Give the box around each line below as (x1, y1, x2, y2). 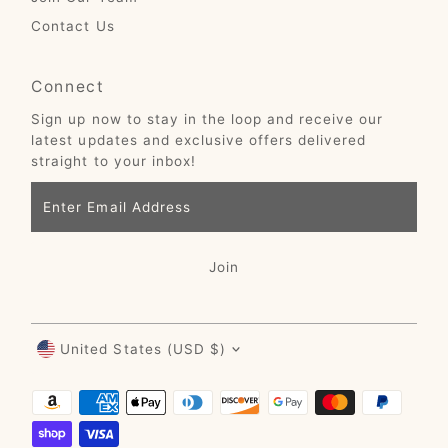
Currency (30, 323, 139, 350)
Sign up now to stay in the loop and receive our (31, 111, 384, 128)
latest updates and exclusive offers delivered (31, 132, 367, 149)
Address (30, 225, 96, 242)
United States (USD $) (60, 340, 226, 357)
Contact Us (31, 18, 115, 35)
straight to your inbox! (31, 153, 196, 170)
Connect (31, 77, 105, 97)
